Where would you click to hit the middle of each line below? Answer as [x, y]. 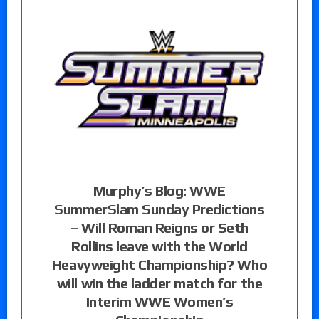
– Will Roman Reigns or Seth [159, 227]
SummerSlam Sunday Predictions [159, 209]
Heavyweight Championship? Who [159, 264]
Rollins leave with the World [159, 246]
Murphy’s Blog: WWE [159, 190]
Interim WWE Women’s [159, 301]
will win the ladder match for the [159, 283]
